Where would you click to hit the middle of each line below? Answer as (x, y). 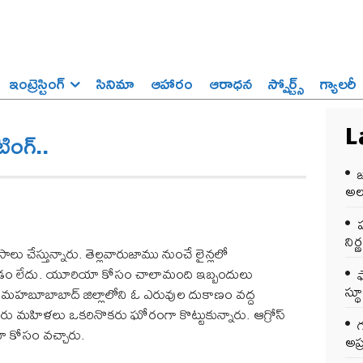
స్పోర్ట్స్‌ (286, 83)
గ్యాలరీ (338, 83)
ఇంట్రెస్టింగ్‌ (37, 83)
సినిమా (115, 83)
